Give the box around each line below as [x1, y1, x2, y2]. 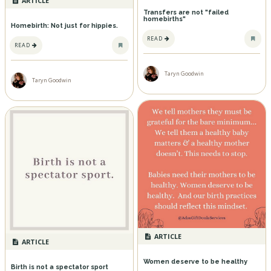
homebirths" [143, 15, 186, 24]
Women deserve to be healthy [143, 258, 247, 266]
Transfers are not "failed [143, 8, 229, 17]
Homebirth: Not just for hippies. [10, 21, 118, 30]
